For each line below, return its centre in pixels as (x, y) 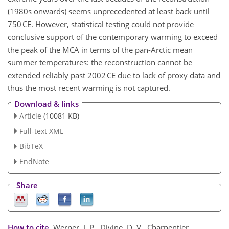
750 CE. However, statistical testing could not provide (101, 24)
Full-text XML (41, 131)
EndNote (34, 162)
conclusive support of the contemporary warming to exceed (113, 37)
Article (30, 116)
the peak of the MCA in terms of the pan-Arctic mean (100, 50)
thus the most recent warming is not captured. (89, 88)
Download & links (47, 104)
